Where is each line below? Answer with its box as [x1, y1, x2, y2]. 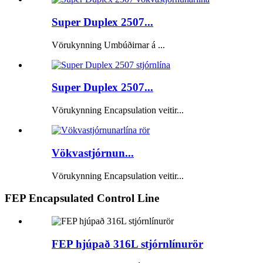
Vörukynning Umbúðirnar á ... [52, 39, 165, 50]
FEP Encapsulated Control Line [5, 192, 159, 205]
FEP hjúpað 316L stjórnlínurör [52, 237, 203, 250]
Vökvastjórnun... [52, 146, 134, 159]
